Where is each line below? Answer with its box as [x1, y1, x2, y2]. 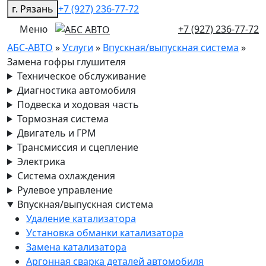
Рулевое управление [17, 183, 113, 197]
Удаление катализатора [26, 212, 136, 225]
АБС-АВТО [7, 41, 53, 54]
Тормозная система [17, 112, 109, 125]
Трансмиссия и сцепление [17, 141, 138, 154]
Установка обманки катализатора [26, 226, 183, 239]
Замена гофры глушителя [7, 55, 126, 68]
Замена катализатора [26, 240, 126, 254]
